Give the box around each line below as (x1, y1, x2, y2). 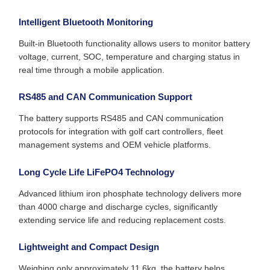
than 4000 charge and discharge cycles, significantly (19, 201, 218, 212)
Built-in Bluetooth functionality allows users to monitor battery (19, 38, 250, 48)
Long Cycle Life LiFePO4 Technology (19, 166, 174, 177)
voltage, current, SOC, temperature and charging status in (19, 51, 240, 61)
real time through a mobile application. (19, 64, 165, 75)
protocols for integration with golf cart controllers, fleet (19, 127, 223, 136)
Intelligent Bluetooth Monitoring (19, 16, 153, 27)
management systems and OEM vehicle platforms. (19, 140, 211, 149)
